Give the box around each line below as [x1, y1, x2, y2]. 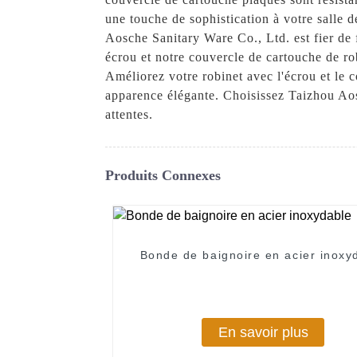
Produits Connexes [105, 167, 221, 183]
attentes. [105, 107, 153, 121]
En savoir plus [218, 324, 308, 340]
